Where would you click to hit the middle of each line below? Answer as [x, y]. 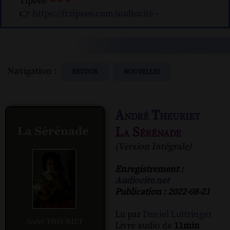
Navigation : [34, 71]
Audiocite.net [142, 180]
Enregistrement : [149, 169]
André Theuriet [158, 116]
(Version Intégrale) [153, 147]
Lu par [129, 214]
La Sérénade [148, 132]
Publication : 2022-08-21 [162, 192]
